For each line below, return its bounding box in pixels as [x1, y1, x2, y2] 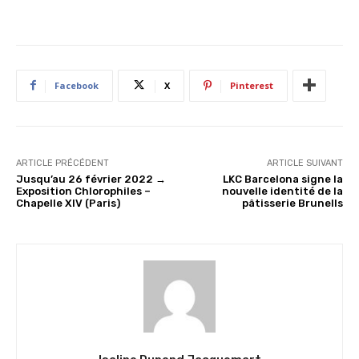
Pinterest [230, 79, 273, 91]
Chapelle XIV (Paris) [16, 196, 120, 209]
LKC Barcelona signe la [222, 172, 343, 185]
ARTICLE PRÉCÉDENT [16, 157, 109, 168]
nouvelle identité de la [221, 184, 343, 197]
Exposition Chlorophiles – [16, 184, 151, 197]
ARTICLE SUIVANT [266, 157, 343, 168]
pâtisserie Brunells [241, 196, 343, 209]
